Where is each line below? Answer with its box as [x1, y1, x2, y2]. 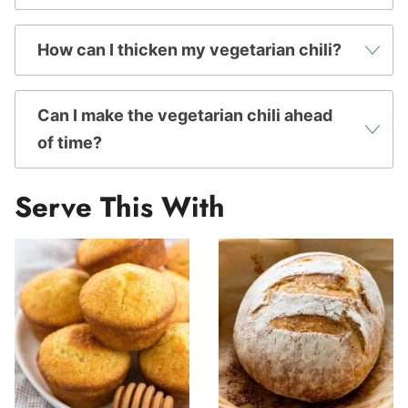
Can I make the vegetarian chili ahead [37, 105, 332, 125]
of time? [37, 132, 102, 152]
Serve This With [15, 186, 225, 228]
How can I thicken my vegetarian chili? [37, 39, 342, 59]
